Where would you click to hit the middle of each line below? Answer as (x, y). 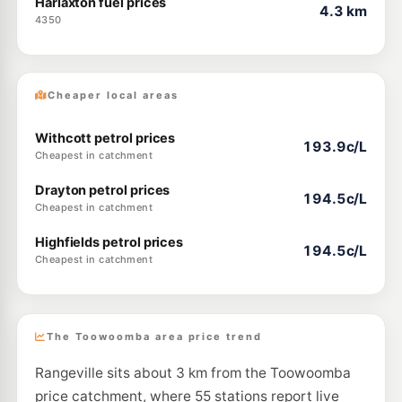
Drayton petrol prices (102, 190)
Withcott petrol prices (105, 138)
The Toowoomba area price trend (154, 336)
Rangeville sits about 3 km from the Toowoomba (192, 373)
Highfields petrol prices (109, 242)
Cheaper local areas (113, 95)
